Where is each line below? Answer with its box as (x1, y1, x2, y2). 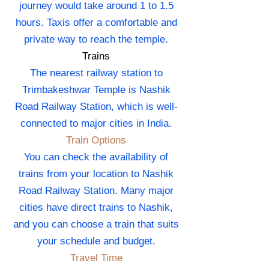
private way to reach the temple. (24, 34, 168, 46)
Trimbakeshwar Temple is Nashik (22, 84, 171, 96)
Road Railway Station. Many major (19, 185, 174, 197)
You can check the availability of (24, 151, 168, 163)
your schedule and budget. (37, 235, 156, 247)
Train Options (66, 134, 126, 147)
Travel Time (70, 252, 122, 264)
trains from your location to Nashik (19, 168, 174, 180)
